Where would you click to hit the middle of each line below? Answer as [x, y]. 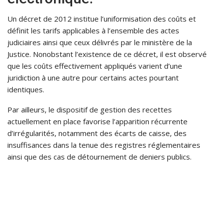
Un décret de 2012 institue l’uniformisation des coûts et [102, 19]
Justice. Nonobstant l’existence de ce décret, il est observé [107, 54]
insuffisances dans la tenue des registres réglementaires [104, 145]
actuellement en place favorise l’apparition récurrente [97, 122]
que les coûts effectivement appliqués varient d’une [95, 66]
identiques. [26, 90]
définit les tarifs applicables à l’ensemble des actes [93, 31]
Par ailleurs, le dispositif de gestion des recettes [90, 110]
